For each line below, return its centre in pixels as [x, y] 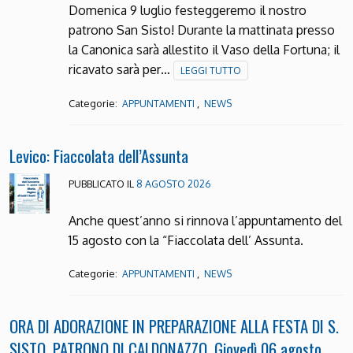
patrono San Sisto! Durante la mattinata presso [201, 30]
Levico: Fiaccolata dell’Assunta [99, 156]
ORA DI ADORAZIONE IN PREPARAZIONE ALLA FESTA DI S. [174, 326]
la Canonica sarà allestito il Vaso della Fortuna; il [204, 50]
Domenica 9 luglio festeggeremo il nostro [187, 11]
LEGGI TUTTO [210, 71]
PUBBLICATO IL [102, 184]
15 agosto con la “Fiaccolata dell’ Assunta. [189, 241]
